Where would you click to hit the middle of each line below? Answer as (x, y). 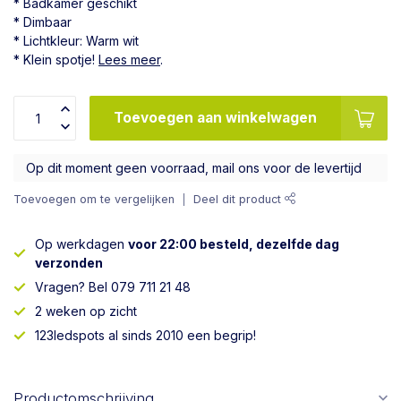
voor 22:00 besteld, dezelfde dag (234, 244)
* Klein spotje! (56, 60)
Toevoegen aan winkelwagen (215, 118)
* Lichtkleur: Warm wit (76, 41)
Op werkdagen (81, 244)
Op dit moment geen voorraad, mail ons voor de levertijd (194, 168)
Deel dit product (239, 199)
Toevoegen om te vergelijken (94, 199)
